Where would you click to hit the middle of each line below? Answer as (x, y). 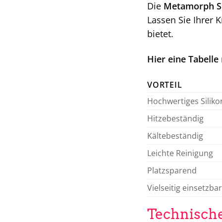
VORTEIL (165, 84)
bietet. (160, 33)
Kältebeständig (175, 136)
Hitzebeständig (175, 118)
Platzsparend (172, 170)
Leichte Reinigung (180, 153)
